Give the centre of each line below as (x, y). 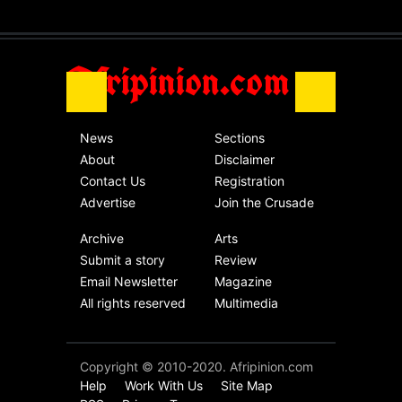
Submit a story (122, 259)
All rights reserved (133, 302)
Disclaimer (245, 159)
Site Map (247, 385)
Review (236, 259)
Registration (249, 180)
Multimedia (246, 302)
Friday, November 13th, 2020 (270, 32)
